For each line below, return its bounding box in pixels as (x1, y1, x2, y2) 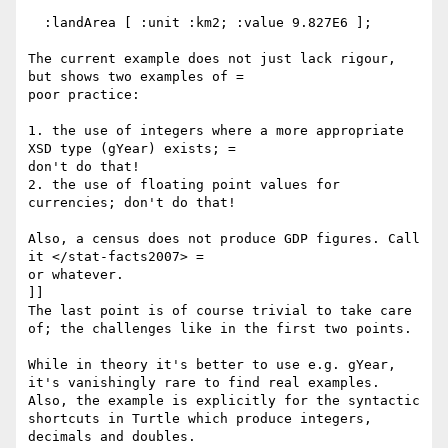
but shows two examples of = (28, 69, 244, 85)
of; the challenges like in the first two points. (28, 321, 412, 337)
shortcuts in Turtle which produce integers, (28, 411, 372, 427)
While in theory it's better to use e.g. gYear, (28, 357, 396, 373)
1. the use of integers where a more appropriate (28, 123, 404, 139)
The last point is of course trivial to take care (28, 303, 412, 319)
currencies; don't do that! (28, 195, 236, 211)
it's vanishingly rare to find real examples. (28, 375, 380, 391)
